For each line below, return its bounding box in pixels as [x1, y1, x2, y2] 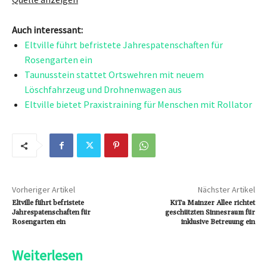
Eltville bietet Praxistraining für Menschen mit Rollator [24, 98, 252, 110]
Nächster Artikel [197, 184, 255, 195]
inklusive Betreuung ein [181, 218, 255, 226]
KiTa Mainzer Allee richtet [169, 198, 255, 207]
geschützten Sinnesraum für [164, 208, 255, 217]
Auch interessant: [12, 24, 83, 36]
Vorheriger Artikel [12, 184, 75, 195]
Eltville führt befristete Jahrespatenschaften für [24, 39, 223, 51]
